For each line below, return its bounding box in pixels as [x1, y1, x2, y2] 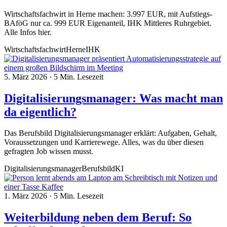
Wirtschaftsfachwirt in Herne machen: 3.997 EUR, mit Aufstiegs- [4, 9, 212, 18]
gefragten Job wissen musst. [4, 147, 93, 156]
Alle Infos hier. [4, 27, 52, 36]
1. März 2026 [4, 192, 49, 201]
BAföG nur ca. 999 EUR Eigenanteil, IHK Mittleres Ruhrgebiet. [4, 18, 211, 27]
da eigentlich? [4, 105, 77, 119]
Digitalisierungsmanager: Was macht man [4, 91, 223, 105]
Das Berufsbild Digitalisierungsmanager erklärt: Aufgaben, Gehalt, [4, 129, 217, 138]
